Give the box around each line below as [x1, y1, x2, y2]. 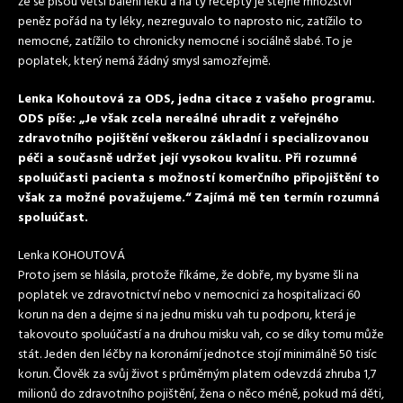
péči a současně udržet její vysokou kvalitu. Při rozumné [18, 148, 357, 169]
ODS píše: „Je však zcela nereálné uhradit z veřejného [18, 109, 339, 130]
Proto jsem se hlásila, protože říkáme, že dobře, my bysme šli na [18, 265, 359, 286]
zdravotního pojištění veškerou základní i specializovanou [18, 129, 369, 149]
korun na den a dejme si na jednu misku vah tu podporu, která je [18, 305, 356, 326]
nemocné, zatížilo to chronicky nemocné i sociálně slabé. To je [18, 31, 353, 52]
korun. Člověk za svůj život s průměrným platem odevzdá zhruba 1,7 [18, 364, 376, 385]
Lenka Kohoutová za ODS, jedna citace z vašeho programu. [18, 89, 375, 110]
